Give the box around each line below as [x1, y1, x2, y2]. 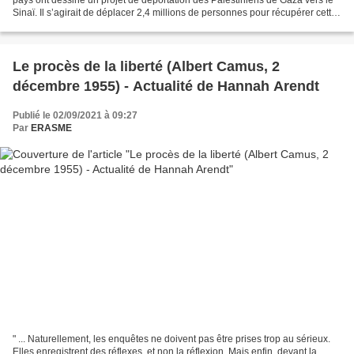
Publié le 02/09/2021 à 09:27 [13, 109, 137, 121]
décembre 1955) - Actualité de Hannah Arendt [13, 77, 319, 94]
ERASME [31, 122, 72, 134]
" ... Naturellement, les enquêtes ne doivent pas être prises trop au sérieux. [13, 333, 330, 345]
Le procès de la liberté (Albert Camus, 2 [13, 58, 280, 74]
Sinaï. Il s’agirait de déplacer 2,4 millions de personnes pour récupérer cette [13, 6, 337, 18]
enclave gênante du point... [13, 19, 129, 31]
